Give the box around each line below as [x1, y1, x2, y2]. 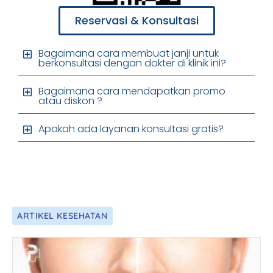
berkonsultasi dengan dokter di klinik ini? [38, 56, 226, 71]
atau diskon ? [38, 94, 102, 108]
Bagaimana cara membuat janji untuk [38, 46, 219, 61]
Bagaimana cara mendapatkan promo [38, 84, 225, 99]
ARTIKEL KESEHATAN [17, 210, 108, 222]
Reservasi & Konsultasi [74, 13, 199, 29]
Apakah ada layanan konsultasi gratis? [38, 122, 224, 136]
